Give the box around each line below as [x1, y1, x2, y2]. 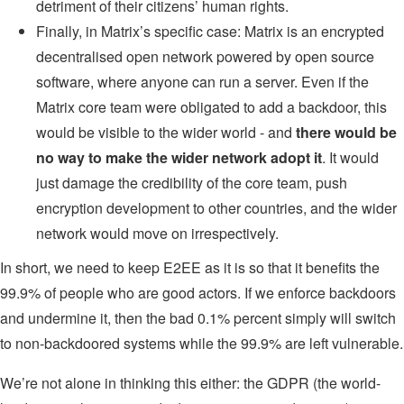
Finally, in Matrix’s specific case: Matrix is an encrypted [36, 21, 384, 42]
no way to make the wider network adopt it [36, 147, 322, 169]
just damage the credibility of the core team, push [36, 172, 347, 194]
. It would [322, 147, 379, 169]
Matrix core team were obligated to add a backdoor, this [36, 96, 387, 118]
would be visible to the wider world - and [36, 122, 296, 143]
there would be [296, 122, 397, 143]
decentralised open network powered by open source [36, 46, 374, 68]
